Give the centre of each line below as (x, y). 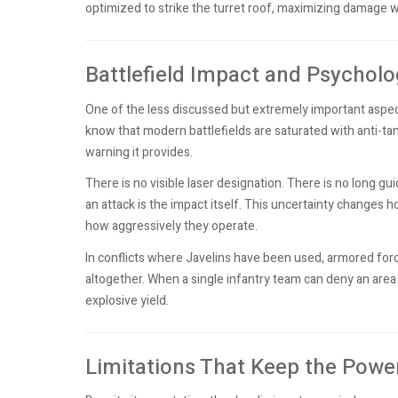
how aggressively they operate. (171, 227)
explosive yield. (127, 300)
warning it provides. (139, 152)
